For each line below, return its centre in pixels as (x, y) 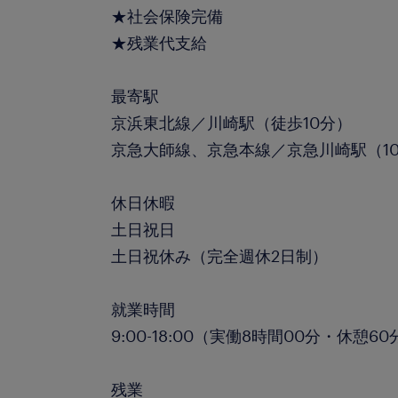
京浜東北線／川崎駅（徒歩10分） (232, 123)
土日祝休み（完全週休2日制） (220, 256)
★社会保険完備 (167, 16)
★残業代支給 (159, 43)
